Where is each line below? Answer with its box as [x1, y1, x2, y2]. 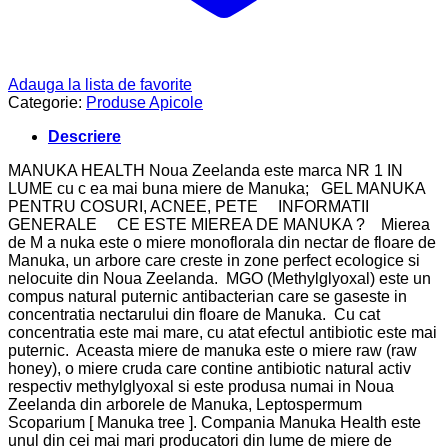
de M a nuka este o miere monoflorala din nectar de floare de [8, 233, 436, 251]
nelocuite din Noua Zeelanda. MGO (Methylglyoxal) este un [8, 269, 431, 287]
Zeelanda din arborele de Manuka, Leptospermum [8, 395, 362, 413]
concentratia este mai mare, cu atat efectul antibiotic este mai [8, 323, 437, 341]
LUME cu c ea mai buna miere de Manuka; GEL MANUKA [8, 179, 425, 197]
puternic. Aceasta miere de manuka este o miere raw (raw [8, 341, 417, 359]
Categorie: [8, 93, 86, 111]
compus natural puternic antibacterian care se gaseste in [8, 287, 407, 305]
